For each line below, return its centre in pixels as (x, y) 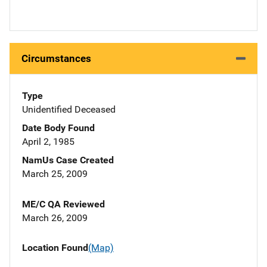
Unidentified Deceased (69, 110)
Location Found (55, 248)
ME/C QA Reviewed (63, 204)
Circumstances (56, 59)
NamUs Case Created (68, 160)
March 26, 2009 (55, 218)
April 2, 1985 (48, 142)
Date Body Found (58, 128)
